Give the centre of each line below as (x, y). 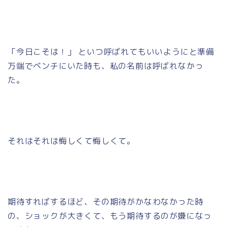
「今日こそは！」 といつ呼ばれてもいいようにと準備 (111, 51)
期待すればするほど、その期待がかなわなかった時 (106, 201)
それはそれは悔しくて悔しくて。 (71, 141)
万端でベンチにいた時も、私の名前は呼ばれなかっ (106, 66)
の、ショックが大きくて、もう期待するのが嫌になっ (110, 216)
